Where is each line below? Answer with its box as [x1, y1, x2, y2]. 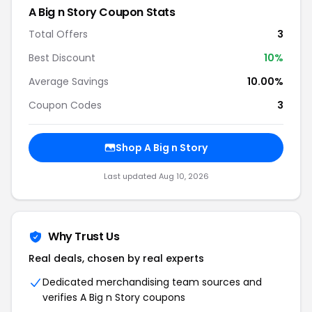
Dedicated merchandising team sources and [42, 275, 262, 289]
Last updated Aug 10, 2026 [103, 171, 209, 182]
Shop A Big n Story [116, 141, 208, 155]
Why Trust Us [48, 228, 120, 244]
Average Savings [29, 75, 109, 88]
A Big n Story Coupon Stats [29, 4, 175, 20]
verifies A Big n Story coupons [42, 290, 185, 304]
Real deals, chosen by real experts [29, 251, 204, 265]
